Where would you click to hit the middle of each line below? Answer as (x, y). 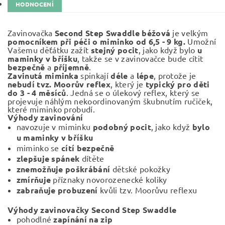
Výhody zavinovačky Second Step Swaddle (92, 210)
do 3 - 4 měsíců (37, 93)
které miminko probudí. (51, 109)
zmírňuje (34, 180)
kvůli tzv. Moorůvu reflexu (147, 190)
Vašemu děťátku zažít (49, 50)
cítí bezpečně (88, 148)
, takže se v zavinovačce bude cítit (140, 58)
